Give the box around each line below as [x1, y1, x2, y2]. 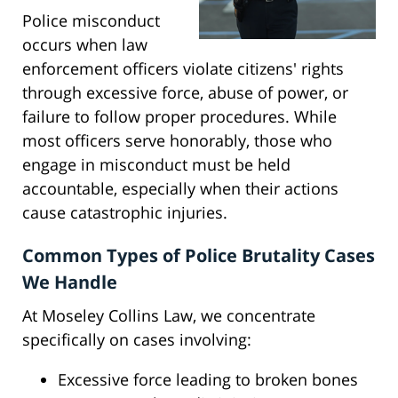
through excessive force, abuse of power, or [22, 82, 348, 104]
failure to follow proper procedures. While [22, 106, 337, 128]
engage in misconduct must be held [22, 154, 291, 176]
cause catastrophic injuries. [22, 202, 227, 224]
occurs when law [22, 34, 147, 56]
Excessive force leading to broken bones [58, 369, 358, 391]
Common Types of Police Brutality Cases [22, 243, 375, 268]
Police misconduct [22, 10, 160, 32]
